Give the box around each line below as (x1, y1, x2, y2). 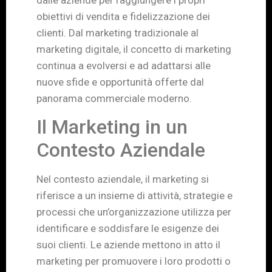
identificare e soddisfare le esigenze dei (36, 222, 219, 235)
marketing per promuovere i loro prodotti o (36, 255, 231, 268)
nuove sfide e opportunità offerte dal (36, 75, 204, 88)
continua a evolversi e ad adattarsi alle (36, 59, 211, 72)
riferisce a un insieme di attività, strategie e (36, 189, 233, 202)
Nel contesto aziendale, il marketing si (36, 173, 209, 186)
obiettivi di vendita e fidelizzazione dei (36, 10, 210, 22)
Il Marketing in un (36, 115, 188, 139)
